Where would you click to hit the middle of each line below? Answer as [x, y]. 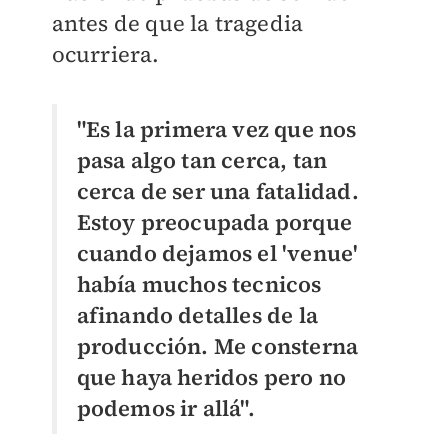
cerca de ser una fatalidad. [217, 190]
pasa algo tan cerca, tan [202, 159]
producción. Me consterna [217, 345]
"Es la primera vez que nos [216, 128]
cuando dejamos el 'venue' [217, 252]
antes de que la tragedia [177, 22]
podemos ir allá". [165, 407]
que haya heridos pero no [211, 376]
